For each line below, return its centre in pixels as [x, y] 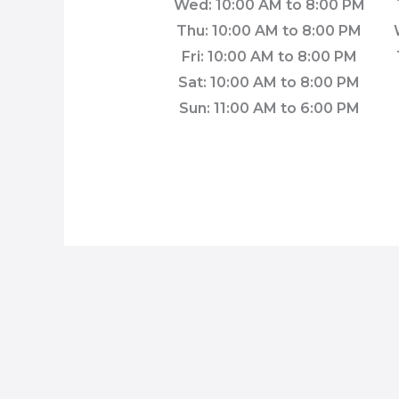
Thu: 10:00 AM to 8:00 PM [269, 30]
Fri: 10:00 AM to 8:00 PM [269, 56]
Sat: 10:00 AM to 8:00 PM [269, 82]
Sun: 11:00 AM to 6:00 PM [269, 108]
